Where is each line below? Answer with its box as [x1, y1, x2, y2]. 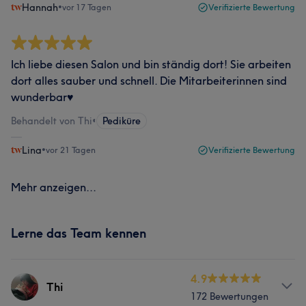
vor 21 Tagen [46, 145, 96, 155]
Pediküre [102, 115, 141, 127]
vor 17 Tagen [62, 2, 111, 12]
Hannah [22, 1, 58, 14]
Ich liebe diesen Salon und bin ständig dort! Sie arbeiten [11, 57, 291, 71]
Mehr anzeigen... [11, 180, 96, 194]
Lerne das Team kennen [11, 225, 146, 241]
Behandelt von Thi [11, 115, 92, 127]
